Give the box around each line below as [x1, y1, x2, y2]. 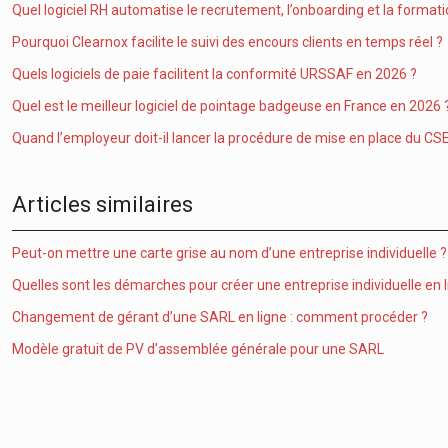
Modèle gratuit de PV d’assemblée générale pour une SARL [12, 341, 384, 357]
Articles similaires [12, 192, 193, 217]
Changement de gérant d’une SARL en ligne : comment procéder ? [12, 309, 428, 325]
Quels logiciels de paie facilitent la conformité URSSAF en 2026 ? [12, 66, 417, 82]
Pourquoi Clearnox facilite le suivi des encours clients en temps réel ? [12, 34, 443, 50]
